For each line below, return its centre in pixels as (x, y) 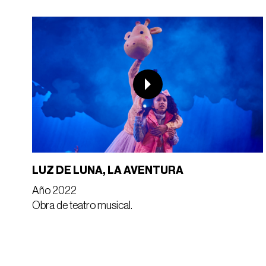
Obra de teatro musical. (82, 206)
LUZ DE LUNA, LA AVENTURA (107, 171)
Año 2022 (54, 191)
